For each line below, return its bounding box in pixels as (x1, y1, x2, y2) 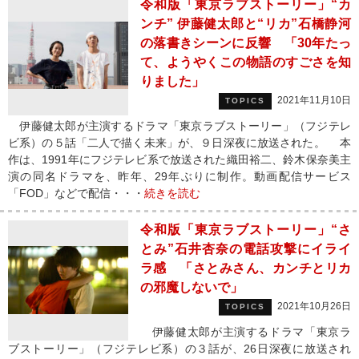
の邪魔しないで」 (140, 280, 243, 294)
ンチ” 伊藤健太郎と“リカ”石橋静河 (140, 17, 351, 30)
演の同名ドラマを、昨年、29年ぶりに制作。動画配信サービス (8, 170, 351, 183)
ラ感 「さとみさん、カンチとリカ (140, 261, 351, 275)
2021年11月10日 (277, 95, 351, 106)
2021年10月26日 (277, 301, 351, 312)
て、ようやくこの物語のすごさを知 (140, 55, 351, 69)
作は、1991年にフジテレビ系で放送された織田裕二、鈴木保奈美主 (8, 153, 351, 166)
